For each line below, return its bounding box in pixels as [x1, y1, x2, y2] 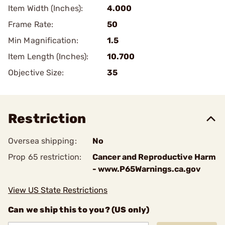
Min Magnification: [8, 36, 78, 45]
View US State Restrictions [8, 185, 107, 195]
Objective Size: [8, 68, 64, 77]
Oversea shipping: [8, 136, 77, 146]
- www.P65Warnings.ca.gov [92, 164, 201, 174]
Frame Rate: [8, 20, 54, 29]
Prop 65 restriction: [8, 152, 81, 162]
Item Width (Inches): [8, 4, 83, 13]
